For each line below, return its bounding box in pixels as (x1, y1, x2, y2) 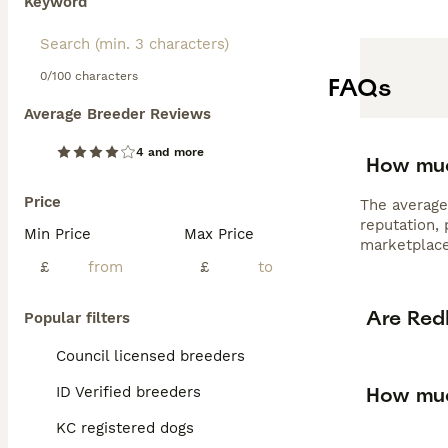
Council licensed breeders (56, 347, 245, 365)
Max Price (184, 225, 254, 243)
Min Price (24, 225, 91, 243)
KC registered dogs (56, 419, 194, 437)
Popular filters (24, 309, 130, 327)
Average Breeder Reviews (24, 105, 211, 123)
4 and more (136, 145, 204, 159)
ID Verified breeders (56, 383, 201, 401)
